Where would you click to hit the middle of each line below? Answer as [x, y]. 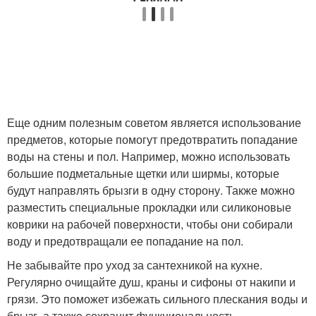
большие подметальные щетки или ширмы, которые [143, 173]
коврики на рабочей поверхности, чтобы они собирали [150, 224]
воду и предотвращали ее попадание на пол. [125, 241]
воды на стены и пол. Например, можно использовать [148, 156]
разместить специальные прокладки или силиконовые [149, 207]
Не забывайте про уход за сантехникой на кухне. [135, 265]
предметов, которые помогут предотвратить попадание [152, 139]
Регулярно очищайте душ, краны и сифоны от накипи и [151, 282]
